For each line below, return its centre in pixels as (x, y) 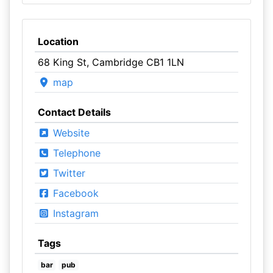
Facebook (74, 193)
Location (58, 41)
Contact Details (74, 112)
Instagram (74, 213)
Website (69, 133)
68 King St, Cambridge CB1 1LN (111, 62)
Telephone (75, 153)
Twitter (67, 173)
